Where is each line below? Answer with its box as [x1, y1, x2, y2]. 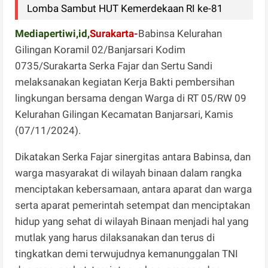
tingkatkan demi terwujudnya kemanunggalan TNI [15, 247, 239, 260]
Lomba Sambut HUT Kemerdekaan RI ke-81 [27, 2, 224, 14]
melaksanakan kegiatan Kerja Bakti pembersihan [15, 75, 235, 88]
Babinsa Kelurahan [138, 27, 223, 39]
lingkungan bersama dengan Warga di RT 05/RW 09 [15, 92, 247, 104]
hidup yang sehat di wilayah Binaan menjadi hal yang [15, 215, 249, 227]
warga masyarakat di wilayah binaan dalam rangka [15, 166, 242, 179]
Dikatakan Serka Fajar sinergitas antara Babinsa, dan [15, 150, 251, 163]
